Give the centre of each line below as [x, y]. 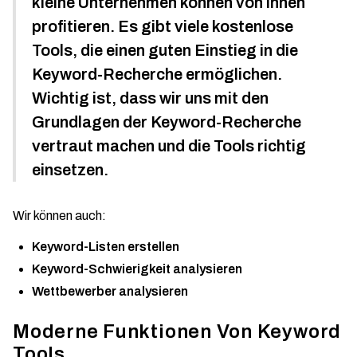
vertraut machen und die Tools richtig [169, 146]
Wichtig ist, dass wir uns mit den [150, 98]
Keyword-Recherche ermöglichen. [157, 74]
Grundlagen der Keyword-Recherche [167, 122]
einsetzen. [70, 170]
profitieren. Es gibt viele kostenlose [163, 26]
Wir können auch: [59, 216]
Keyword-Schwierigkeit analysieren [137, 269]
